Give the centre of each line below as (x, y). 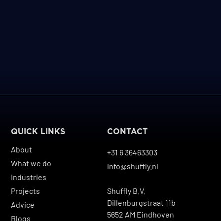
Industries (29, 177)
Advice (23, 205)
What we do (31, 163)
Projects (26, 191)
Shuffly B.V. (127, 191)
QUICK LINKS (38, 131)
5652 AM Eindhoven (141, 215)
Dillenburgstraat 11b (142, 203)
